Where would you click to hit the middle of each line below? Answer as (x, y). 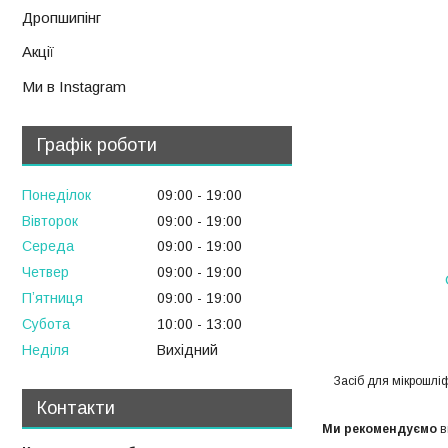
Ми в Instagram (74, 86)
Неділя (45, 349)
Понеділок (56, 194)
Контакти (76, 407)
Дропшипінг (61, 18)
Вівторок (50, 220)
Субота (46, 323)
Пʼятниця (52, 297)
